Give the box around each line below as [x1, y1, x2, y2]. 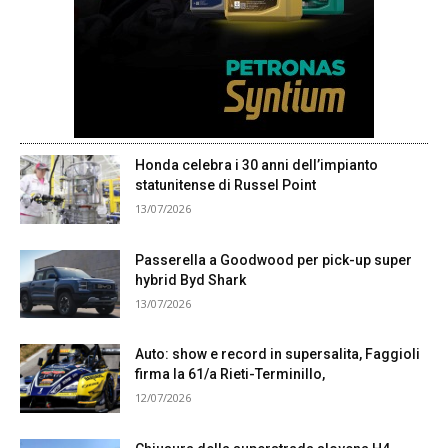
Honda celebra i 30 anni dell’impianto [135, 156, 378, 173]
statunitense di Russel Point [135, 176, 316, 193]
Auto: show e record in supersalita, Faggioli [135, 346, 420, 363]
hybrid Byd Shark [135, 271, 246, 288]
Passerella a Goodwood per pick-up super [135, 251, 412, 268]
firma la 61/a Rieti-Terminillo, [135, 366, 325, 383]
